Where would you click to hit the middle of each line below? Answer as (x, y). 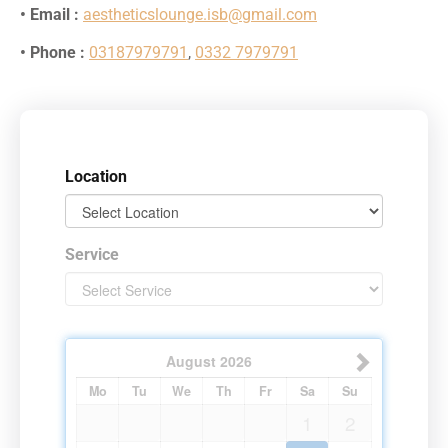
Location (96, 176)
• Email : (49, 14)
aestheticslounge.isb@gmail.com (200, 14)
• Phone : (52, 53)
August (191, 360)
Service (92, 254)
